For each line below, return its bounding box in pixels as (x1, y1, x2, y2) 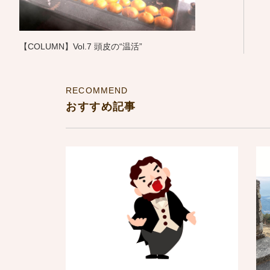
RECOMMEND (66, 86, 128, 95)
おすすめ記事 (66, 101, 136, 113)
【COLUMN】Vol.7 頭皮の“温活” (19, 42, 142, 51)
